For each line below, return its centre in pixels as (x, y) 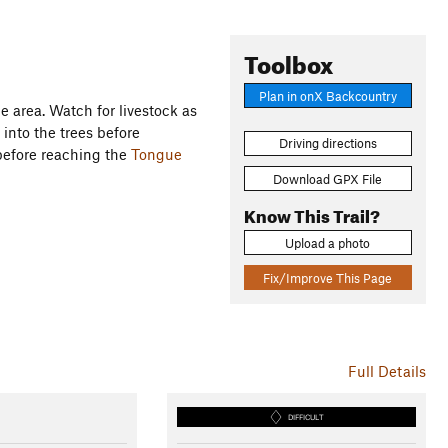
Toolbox (288, 61)
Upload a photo (328, 242)
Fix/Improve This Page (328, 277)
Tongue (156, 154)
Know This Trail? (311, 213)
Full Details (386, 371)
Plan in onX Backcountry (327, 95)
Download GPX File (328, 178)
